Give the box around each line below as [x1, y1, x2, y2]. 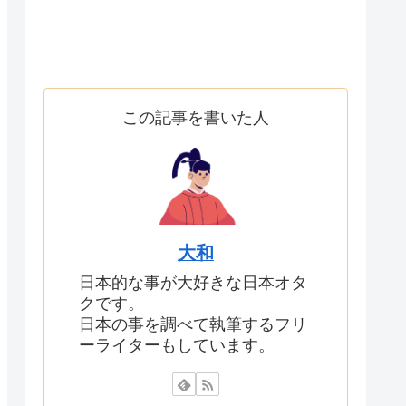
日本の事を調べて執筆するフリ [79, 314, 307, 333]
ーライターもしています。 [79, 335, 275, 354]
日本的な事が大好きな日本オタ [79, 273, 307, 292]
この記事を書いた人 [122, 108, 269, 127]
